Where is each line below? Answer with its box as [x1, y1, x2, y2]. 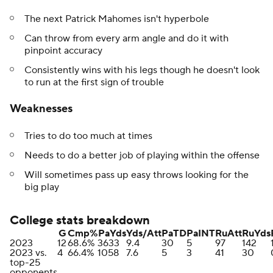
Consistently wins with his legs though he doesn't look [24, 64, 260, 77]
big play [24, 181, 59, 194]
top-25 [10, 257, 40, 269]
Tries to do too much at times [24, 130, 152, 143]
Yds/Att [126, 227, 161, 240]
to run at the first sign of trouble [24, 76, 164, 89]
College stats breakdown [10, 213, 150, 229]
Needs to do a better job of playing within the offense [24, 149, 260, 162]
